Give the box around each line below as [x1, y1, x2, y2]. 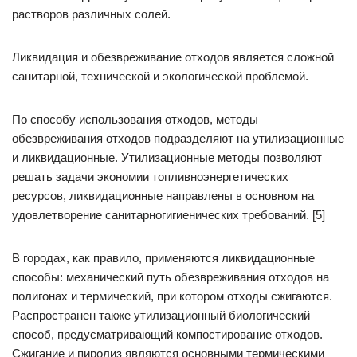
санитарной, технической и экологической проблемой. [12, 69, 308, 83]
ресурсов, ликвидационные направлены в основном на [12, 189, 314, 202]
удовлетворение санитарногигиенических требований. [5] [12, 208, 325, 222]
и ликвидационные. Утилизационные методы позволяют [12, 151, 322, 164]
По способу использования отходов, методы [12, 112, 258, 126]
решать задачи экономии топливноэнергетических [12, 170, 288, 183]
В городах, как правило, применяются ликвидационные [12, 251, 315, 265]
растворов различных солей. [12, 7, 171, 21]
